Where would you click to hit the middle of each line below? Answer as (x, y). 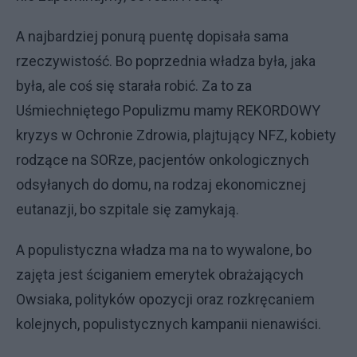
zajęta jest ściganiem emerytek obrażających (160, 274)
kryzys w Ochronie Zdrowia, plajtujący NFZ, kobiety (176, 135)
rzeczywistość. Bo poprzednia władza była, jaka (166, 61)
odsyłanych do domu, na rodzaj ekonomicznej (161, 184)
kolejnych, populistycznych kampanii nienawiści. (169, 324)
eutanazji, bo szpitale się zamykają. (127, 209)
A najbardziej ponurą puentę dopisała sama (152, 36)
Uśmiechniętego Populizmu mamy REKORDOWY (168, 110)
